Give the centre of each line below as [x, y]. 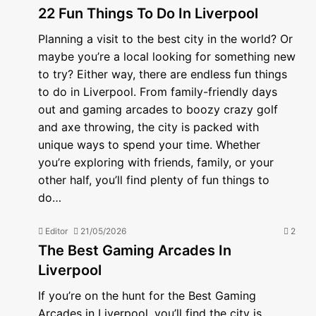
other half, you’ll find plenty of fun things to [154, 180]
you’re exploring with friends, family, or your [156, 162]
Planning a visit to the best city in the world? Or [165, 39]
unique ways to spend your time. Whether [149, 145]
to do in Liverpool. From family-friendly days [158, 92]
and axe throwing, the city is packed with [148, 127]
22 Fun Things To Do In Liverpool [148, 13]
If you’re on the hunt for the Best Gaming [147, 296]
